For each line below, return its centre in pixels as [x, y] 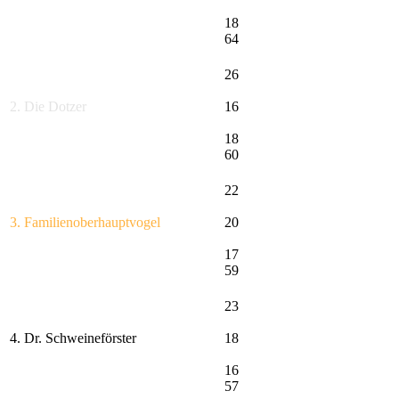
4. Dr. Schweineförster [73, 338]
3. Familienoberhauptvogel [85, 223]
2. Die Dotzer [48, 107]
